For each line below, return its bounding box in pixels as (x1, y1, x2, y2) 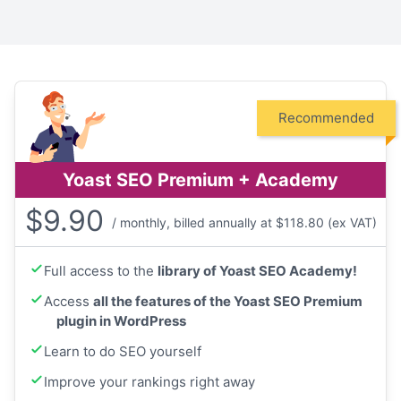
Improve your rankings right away (44, 373, 255, 391)
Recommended (278, 109, 374, 126)
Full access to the (44, 262, 158, 280)
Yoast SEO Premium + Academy (63, 169, 338, 191)
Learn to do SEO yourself (44, 343, 201, 361)
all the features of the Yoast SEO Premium (93, 293, 363, 311)
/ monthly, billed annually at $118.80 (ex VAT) (111, 215, 377, 231)
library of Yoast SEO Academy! (158, 262, 357, 280)
